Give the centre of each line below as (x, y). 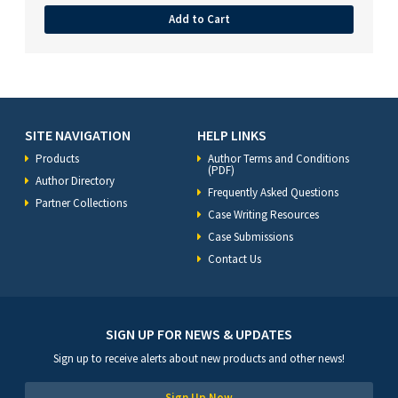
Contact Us (235, 259)
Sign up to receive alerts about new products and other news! (199, 358)
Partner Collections (81, 203)
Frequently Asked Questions (273, 192)
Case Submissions (251, 236)
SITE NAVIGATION (78, 135)
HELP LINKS (232, 135)
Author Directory (75, 180)
